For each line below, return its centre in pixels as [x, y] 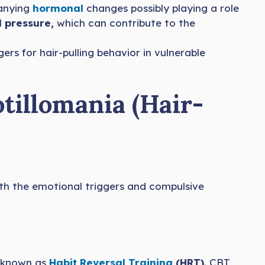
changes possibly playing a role [163, 8]
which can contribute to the [125, 22]
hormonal [59, 8]
